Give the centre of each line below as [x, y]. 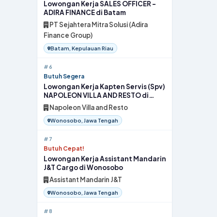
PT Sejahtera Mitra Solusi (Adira [98, 24]
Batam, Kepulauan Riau [82, 48]
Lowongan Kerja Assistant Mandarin [105, 159]
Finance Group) [68, 35]
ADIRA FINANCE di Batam [85, 12]
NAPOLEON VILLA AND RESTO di [96, 95]
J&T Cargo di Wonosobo [83, 167]
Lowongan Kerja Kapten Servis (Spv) [104, 86]
